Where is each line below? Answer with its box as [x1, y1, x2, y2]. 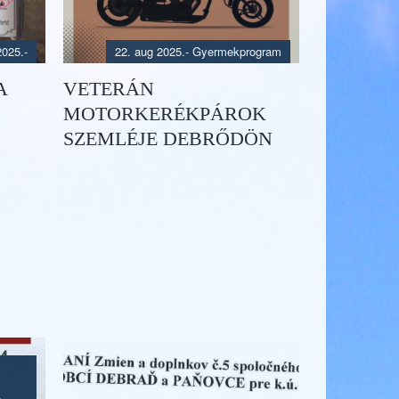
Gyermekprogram [192, 43, 281, 61]
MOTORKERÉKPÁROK [63, 102, 266, 126]
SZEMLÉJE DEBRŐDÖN [63, 127, 273, 151]
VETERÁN [63, 77, 154, 101]
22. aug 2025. [115, 43, 185, 61]
